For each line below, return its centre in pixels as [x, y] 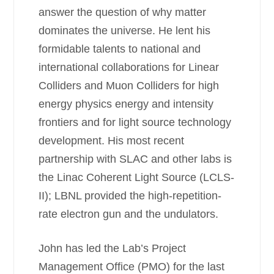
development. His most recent [112, 141]
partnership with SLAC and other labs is [135, 159]
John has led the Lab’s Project [113, 248]
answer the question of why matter [123, 12]
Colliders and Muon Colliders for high [129, 86]
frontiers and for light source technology [135, 122]
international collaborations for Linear [129, 67]
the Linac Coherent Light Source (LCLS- [137, 177]
